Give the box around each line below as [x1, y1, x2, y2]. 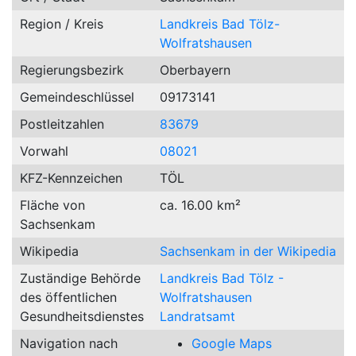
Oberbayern [160, 62, 230, 78]
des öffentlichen [20, 289, 117, 305]
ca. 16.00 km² [160, 197, 241, 213]
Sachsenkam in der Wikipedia [160, 243, 336, 259]
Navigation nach [20, 335, 118, 351]
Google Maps [192, 335, 272, 351]
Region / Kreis [20, 16, 103, 32]
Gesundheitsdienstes [20, 308, 144, 324]
